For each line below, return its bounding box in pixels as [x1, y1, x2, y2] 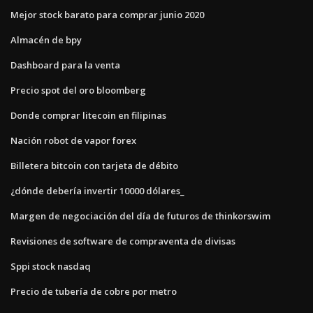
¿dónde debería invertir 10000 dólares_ [10, 184, 184, 197]
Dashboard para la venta [10, 58, 120, 71]
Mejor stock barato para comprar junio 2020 [10, 8, 204, 21]
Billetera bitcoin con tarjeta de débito [10, 159, 178, 172]
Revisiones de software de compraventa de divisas [10, 234, 235, 247]
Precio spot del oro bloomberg [10, 83, 146, 96]
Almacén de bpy [10, 33, 82, 46]
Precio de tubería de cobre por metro [10, 284, 177, 298]
